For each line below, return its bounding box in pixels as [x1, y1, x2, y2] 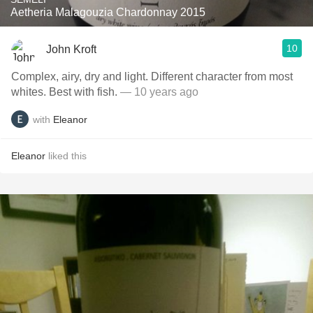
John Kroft [46, 43, 96, 55]
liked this [45, 150, 87, 161]
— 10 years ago [117, 86, 198, 98]
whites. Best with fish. [11, 86, 117, 98]
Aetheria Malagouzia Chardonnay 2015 [10, 6, 205, 18]
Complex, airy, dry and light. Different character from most [11, 71, 293, 82]
